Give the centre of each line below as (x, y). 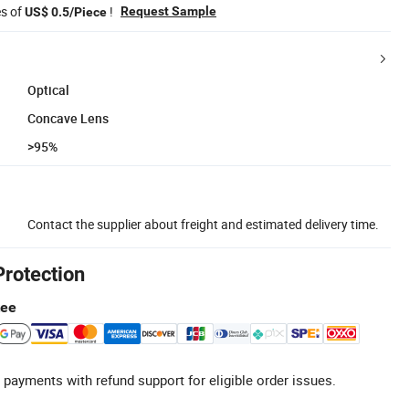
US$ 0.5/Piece (66, 11)
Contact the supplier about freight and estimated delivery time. (203, 224)
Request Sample (168, 10)
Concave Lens (68, 118)
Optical (48, 89)
